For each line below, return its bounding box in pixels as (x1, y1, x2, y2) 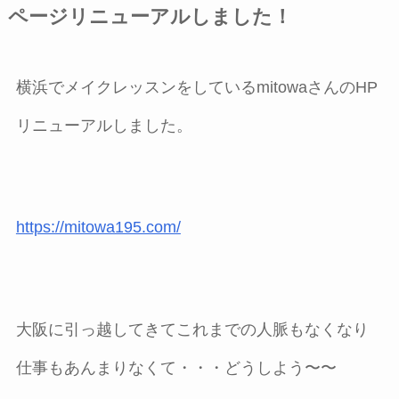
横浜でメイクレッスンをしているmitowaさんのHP (15, 77, 378, 96)
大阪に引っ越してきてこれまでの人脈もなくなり (15, 321, 369, 339)
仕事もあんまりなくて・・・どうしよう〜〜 (15, 359, 337, 378)
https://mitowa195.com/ (15, 218, 181, 237)
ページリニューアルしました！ (7, 5, 292, 28)
